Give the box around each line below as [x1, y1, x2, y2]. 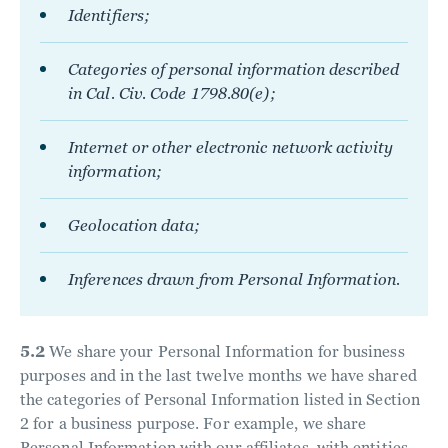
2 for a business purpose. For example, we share [20, 414, 367, 433]
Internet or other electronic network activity [68, 138, 394, 157]
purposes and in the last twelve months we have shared [20, 366, 417, 385]
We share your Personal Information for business [45, 342, 405, 361]
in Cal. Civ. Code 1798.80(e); [68, 84, 276, 103]
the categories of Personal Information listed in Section [20, 390, 421, 409]
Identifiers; [68, 6, 151, 25]
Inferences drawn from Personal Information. [68, 270, 400, 289]
